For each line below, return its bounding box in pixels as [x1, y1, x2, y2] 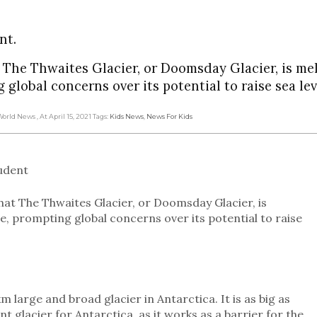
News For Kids [146, 112, 192, 120]
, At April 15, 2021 [37, 112, 91, 120]
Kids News [110, 112, 144, 120]
